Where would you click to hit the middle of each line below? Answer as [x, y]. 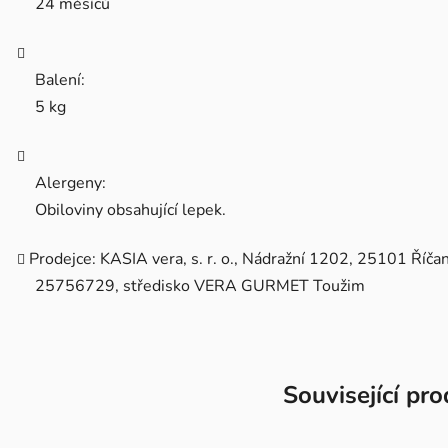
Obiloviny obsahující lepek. [130, 210]
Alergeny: [70, 183]
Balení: [60, 80]
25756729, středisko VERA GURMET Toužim [200, 286]
